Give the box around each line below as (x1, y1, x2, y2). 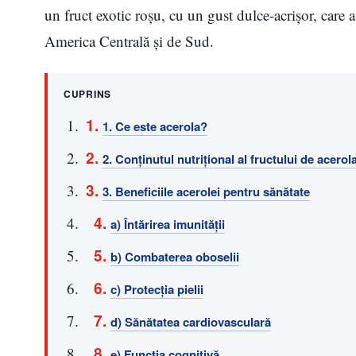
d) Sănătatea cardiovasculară (110, 312, 271, 331)
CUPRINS (64, 86, 112, 101)
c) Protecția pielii (110, 280, 203, 298)
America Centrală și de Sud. (44, 30, 214, 51)
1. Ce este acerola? (103, 117, 207, 135)
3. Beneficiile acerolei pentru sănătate (103, 182, 310, 200)
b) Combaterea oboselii (110, 247, 239, 265)
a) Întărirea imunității (110, 215, 225, 233)
